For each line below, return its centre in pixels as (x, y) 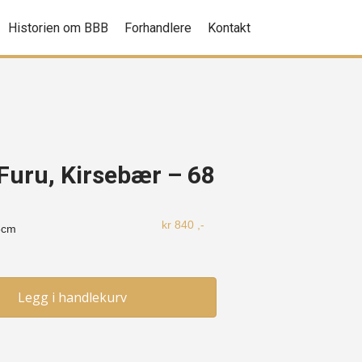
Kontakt (229, 28)
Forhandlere (158, 28)
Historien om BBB (59, 28)
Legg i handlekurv (72, 297)
